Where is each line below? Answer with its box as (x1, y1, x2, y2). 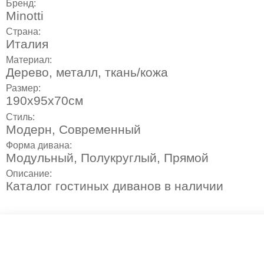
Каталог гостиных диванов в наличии (6, 179, 223, 193)
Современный (59, 122, 141, 136)
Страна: (6, 26, 43, 37)
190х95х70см (6, 94, 83, 108)
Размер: (6, 83, 43, 94)
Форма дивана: (6, 140, 74, 150)
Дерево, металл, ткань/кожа (6, 65, 168, 80)
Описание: (6, 169, 54, 179)
